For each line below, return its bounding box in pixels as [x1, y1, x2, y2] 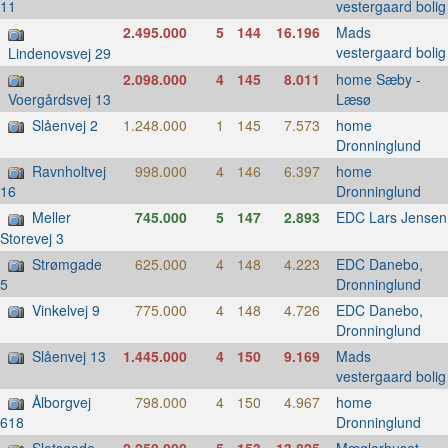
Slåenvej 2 [32, 114, 98, 135]
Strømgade [32, 253, 102, 274]
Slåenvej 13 [32, 345, 106, 366]
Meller [32, 207, 71, 228]
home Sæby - [335, 68, 421, 89]
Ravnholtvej [32, 160, 106, 181]
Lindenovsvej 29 [8, 42, 111, 63]
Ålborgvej [32, 391, 91, 412]
